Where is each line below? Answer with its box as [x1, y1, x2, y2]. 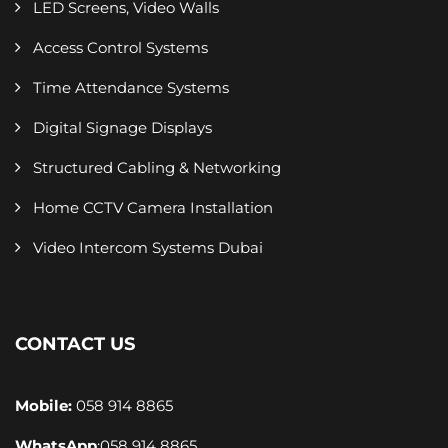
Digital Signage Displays [33, 117, 212, 137]
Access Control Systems [33, 37, 208, 57]
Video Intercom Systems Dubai [33, 237, 263, 257]
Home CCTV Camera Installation [33, 197, 273, 217]
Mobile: [15, 395, 72, 415]
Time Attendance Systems [33, 77, 229, 97]
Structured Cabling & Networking [33, 157, 281, 177]
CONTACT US [15, 332, 135, 355]
